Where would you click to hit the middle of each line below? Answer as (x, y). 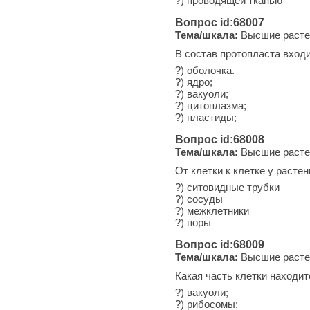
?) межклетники (212, 210)
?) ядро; (194, 82)
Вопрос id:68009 (220, 244)
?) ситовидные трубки (227, 187)
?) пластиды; (206, 117)
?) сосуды (199, 199)
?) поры (193, 222)
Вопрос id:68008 (220, 139)
